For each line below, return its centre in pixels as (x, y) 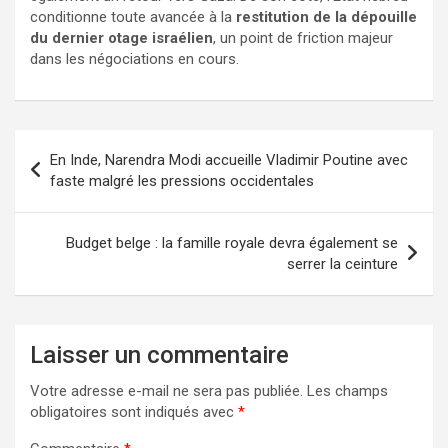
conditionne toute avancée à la (133, 17)
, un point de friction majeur (303, 38)
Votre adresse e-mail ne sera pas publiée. (166, 391)
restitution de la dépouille (326, 17)
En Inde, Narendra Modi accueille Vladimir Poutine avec (229, 160)
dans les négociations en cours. (134, 59)
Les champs (347, 391)
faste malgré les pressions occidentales (182, 181)
